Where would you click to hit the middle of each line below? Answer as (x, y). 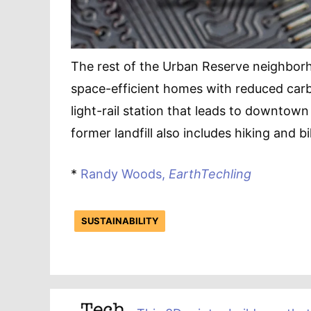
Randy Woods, (125, 174)
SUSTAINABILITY (120, 220)
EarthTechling (210, 174)
